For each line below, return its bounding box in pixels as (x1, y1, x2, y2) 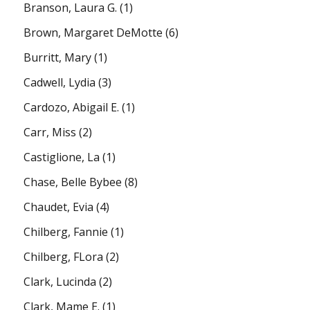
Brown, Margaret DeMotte (24, 24, 163, 40)
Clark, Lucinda (24, 273, 97, 289)
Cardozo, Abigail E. (24, 99, 120, 115)
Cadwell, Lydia (24, 74, 96, 90)
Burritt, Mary (24, 49, 92, 65)
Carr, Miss (24, 124, 77, 140)
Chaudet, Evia (24, 199, 94, 215)
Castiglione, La (24, 149, 100, 165)
